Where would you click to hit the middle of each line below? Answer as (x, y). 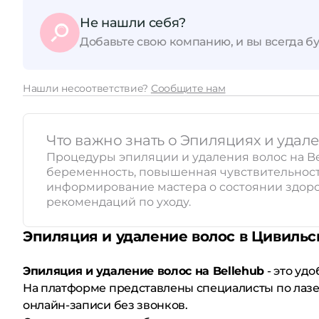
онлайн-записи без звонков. (105, 305)
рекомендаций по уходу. (119, 202)
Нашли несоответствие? (87, 88)
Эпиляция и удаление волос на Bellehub (144, 271)
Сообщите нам (188, 88)
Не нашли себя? (133, 22)
